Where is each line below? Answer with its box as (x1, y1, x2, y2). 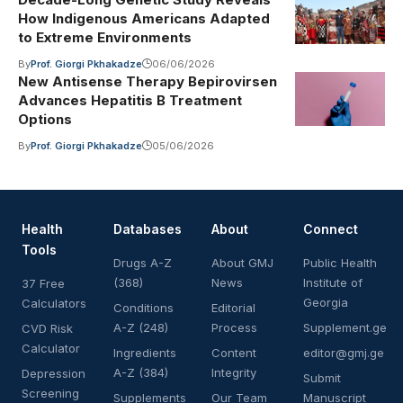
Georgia (303, 294, 348, 309)
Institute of (303, 274, 363, 290)
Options (18, 110, 72, 128)
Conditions (113, 300, 174, 315)
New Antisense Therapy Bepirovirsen (18, 72, 277, 90)
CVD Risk (22, 320, 73, 336)
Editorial (211, 300, 255, 315)
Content (211, 345, 256, 360)
